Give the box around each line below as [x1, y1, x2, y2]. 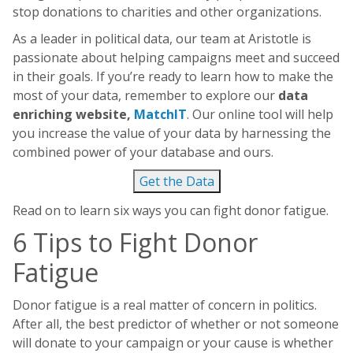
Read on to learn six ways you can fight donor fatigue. [13, 202, 329, 220]
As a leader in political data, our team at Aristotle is [13, 30, 311, 48]
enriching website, [13, 106, 134, 124]
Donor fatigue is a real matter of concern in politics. [13, 296, 317, 314]
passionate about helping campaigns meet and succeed [13, 49, 340, 67]
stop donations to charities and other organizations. [13, 3, 321, 21]
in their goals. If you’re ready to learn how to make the [13, 68, 333, 86]
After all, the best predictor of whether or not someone [13, 315, 339, 333]
